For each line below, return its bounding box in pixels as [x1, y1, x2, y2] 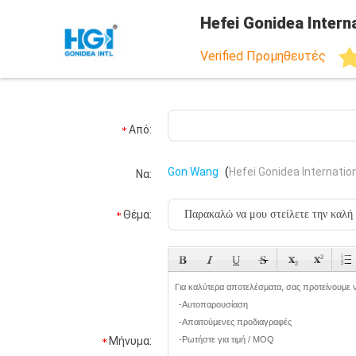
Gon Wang [168, 165, 219, 178]
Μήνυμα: [109, 335, 152, 347]
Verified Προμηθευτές [200, 48, 326, 64]
